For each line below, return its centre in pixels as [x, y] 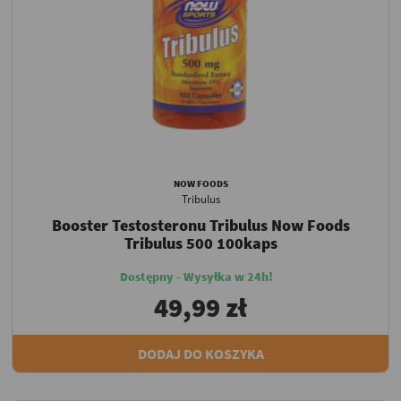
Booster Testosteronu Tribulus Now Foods [200, 225]
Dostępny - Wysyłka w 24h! [196, 276]
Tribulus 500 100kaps [200, 243]
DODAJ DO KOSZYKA [200, 353]
